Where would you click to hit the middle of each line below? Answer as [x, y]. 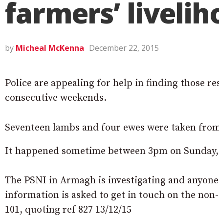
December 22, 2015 [124, 48]
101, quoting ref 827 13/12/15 [68, 210]
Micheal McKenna [50, 48]
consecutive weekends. [56, 98]
